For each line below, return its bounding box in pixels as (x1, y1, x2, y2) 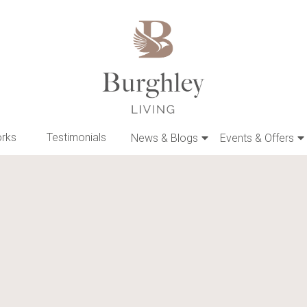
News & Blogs (130, 132, 198, 145)
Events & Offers (219, 132, 294, 145)
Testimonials (47, 131, 107, 145)
